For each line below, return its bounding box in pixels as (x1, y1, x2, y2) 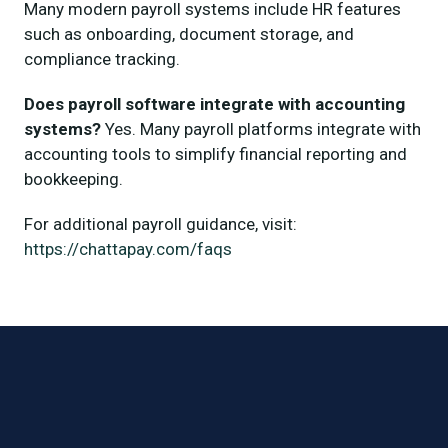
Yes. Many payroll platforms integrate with (101, 118, 421, 139)
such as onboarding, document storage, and (24, 23, 354, 44)
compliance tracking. (24, 48, 180, 69)
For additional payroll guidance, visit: (24, 213, 297, 234)
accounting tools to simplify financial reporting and (24, 143, 407, 164)
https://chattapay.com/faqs (24, 238, 232, 259)
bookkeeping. (24, 168, 123, 189)
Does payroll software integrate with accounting (24, 93, 405, 114)
